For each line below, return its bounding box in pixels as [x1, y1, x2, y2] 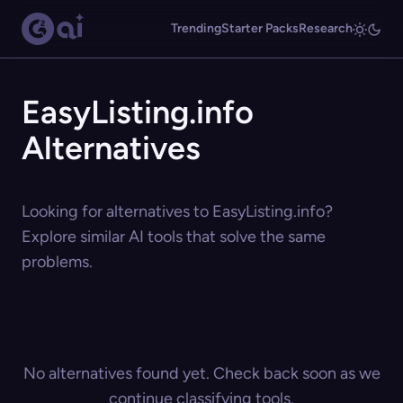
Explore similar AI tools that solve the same [22, 227, 326, 246]
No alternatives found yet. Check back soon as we [22, 363, 381, 383]
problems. [22, 252, 93, 272]
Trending [171, 21, 221, 36]
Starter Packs [221, 21, 299, 36]
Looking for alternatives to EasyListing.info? [22, 201, 333, 221]
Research [299, 21, 353, 36]
